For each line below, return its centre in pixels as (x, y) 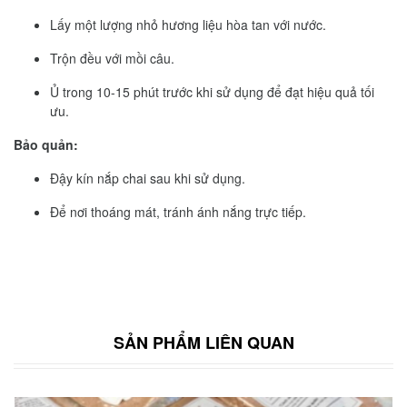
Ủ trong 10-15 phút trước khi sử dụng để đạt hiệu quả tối (212, 91)
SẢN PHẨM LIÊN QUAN (203, 342)
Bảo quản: (46, 144)
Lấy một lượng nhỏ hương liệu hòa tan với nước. (188, 24)
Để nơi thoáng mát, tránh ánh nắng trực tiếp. (178, 211)
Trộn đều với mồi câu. (112, 58)
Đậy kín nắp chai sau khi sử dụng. (148, 178)
